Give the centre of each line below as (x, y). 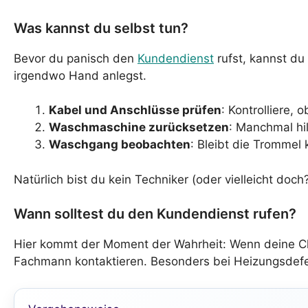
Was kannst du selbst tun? (101, 28)
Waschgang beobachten (120, 145)
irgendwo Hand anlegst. (80, 75)
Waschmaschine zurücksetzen (139, 128)
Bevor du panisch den (76, 58)
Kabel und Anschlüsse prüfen (135, 110)
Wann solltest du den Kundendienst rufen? (155, 214)
